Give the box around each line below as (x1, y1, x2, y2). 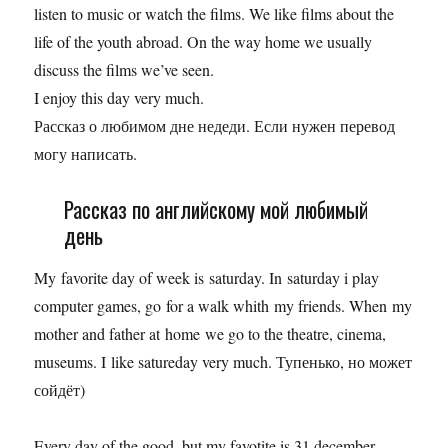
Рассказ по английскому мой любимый (63, 193, 368, 225)
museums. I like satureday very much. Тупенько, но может (34, 351, 413, 373)
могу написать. (34, 143, 138, 164)
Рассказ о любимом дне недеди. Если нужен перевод (34, 115, 396, 136)
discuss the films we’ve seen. (34, 59, 215, 80)
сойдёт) (34, 379, 86, 401)
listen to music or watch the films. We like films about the (34, 3, 395, 24)
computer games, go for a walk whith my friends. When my (34, 295, 413, 317)
